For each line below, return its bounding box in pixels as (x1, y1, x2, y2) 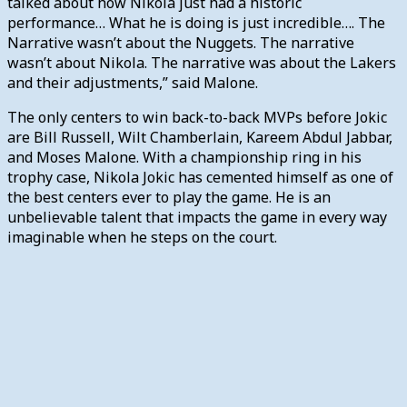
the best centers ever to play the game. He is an (7, 186, 331, 207)
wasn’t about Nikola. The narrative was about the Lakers (7, 52, 396, 73)
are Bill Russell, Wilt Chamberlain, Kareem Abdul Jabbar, (7, 126, 392, 147)
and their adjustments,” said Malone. (7, 72, 258, 93)
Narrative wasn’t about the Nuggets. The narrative (7, 32, 354, 53)
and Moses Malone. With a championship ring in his (7, 146, 362, 167)
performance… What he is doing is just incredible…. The (7, 12, 385, 33)
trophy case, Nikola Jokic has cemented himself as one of (7, 166, 393, 187)
